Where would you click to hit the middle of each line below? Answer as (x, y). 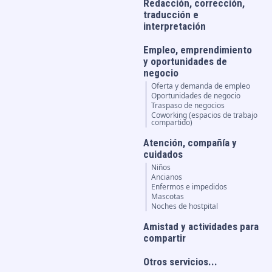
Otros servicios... (181, 262)
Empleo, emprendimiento (198, 50)
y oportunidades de (185, 61)
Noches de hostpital (185, 206)
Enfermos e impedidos (189, 187)
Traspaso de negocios (188, 105)
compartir (165, 238)
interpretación (175, 26)
